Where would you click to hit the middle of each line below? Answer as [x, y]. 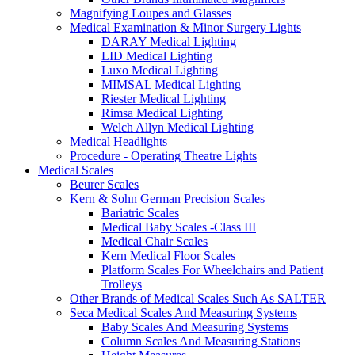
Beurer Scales [104, 184]
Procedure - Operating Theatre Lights [163, 155]
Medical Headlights [118, 141]
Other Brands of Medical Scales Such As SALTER [198, 298]
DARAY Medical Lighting [169, 41]
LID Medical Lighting [157, 55]
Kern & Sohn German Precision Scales [167, 198]
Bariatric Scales [140, 212]
